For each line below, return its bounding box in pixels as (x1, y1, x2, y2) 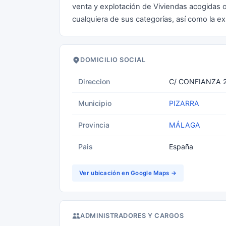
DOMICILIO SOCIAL (80, 56, 145, 64)
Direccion (78, 77, 110, 86)
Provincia (78, 121, 109, 129)
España (169, 142, 193, 151)
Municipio (78, 99, 111, 107)
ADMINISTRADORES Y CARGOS (80, 212, 184, 219)
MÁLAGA (169, 121, 200, 129)
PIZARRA (169, 99, 199, 107)
